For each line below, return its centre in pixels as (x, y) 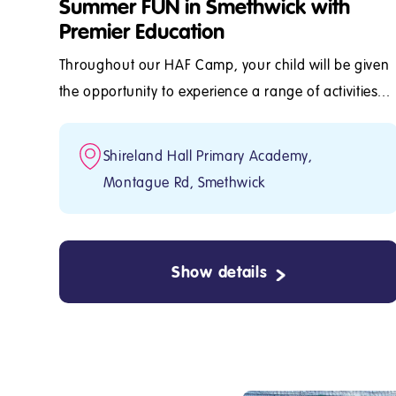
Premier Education (141, 31)
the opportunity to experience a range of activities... (225, 91)
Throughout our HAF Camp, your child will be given (224, 65)
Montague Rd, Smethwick (184, 183)
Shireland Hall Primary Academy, (208, 156)
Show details (220, 272)
